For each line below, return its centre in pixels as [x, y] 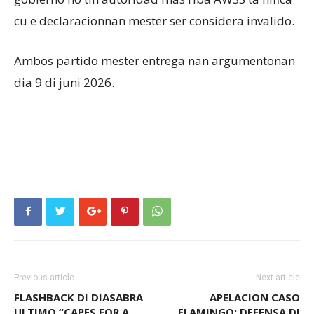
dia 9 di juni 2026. [64, 82]
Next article [278, 277]
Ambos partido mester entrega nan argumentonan [155, 60]
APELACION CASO [255, 297]
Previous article [44, 277]
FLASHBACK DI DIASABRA [78, 297]
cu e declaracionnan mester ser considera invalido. [154, 20]
